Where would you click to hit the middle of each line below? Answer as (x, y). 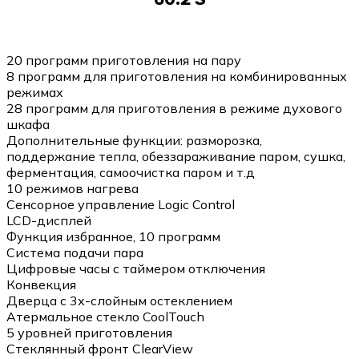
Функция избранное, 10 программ (113, 236)
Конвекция (41, 284)
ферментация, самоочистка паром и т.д (131, 172)
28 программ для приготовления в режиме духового (174, 108)
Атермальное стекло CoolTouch (105, 316)
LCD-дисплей (49, 220)
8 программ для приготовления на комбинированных (177, 76)
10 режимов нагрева (73, 188)
